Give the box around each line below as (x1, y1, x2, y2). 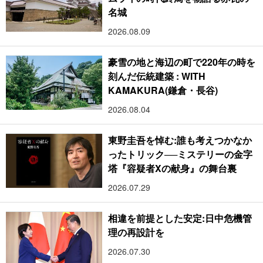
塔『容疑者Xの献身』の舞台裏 (108, 161, 237, 176)
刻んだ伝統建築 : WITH (108, 69, 206, 83)
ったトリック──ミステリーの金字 (108, 147, 253, 161)
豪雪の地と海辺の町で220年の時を (108, 55, 256, 69)
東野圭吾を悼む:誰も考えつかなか (108, 133, 252, 147)
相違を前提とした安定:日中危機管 (108, 211, 252, 225)
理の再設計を (108, 225, 165, 240)
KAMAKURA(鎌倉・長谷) (108, 83, 218, 97)
